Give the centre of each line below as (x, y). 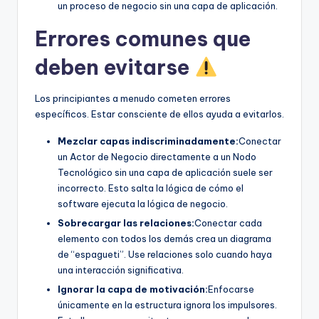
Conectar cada (228, 223)
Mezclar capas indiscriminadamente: (148, 141)
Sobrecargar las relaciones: (126, 223)
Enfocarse (231, 289)
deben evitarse (115, 67)
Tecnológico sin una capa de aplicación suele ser (165, 172)
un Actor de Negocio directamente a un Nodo (157, 156)
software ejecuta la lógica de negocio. (143, 203)
